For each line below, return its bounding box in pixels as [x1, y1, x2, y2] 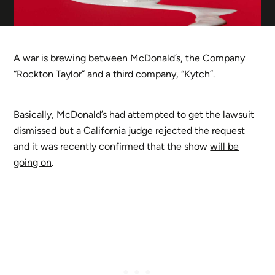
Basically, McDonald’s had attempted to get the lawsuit [14, 108, 255, 120]
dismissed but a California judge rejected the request [14, 124, 246, 136]
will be [210, 140, 239, 152]
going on [14, 156, 52, 168]
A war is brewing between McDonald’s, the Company [14, 52, 246, 64]
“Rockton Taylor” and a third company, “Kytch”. [14, 68, 215, 80]
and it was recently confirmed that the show [14, 140, 211, 152]
